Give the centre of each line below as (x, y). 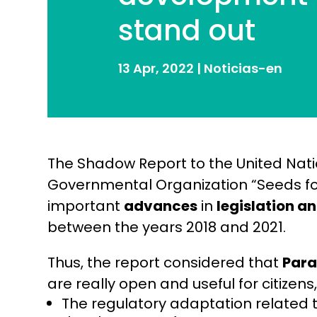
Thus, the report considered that (165, 263)
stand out (187, 31)
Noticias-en (243, 69)
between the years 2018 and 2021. (167, 227)
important (86, 206)
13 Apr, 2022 (156, 69)
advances (161, 206)
